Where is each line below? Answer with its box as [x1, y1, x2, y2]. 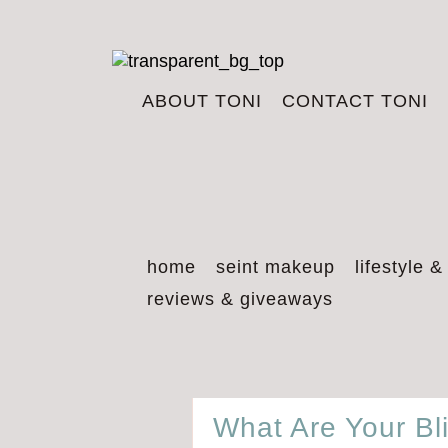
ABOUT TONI [142, 91, 262, 111]
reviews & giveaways [147, 289, 333, 309]
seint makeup [216, 257, 335, 277]
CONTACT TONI [282, 91, 428, 111]
